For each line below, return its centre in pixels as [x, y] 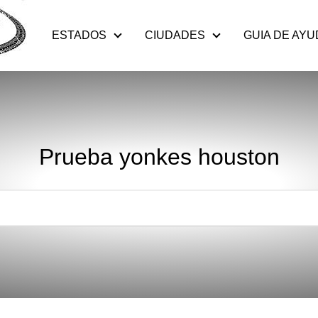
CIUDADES [175, 35]
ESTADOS [79, 35]
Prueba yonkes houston [159, 157]
